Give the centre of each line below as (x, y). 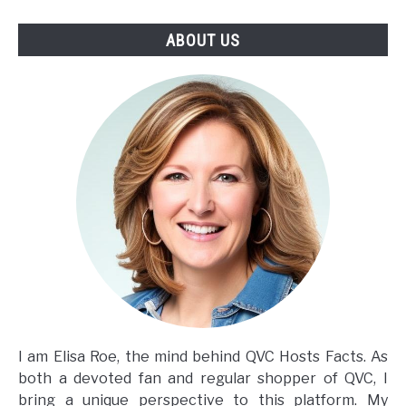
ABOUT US (203, 40)
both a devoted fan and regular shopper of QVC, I (203, 378)
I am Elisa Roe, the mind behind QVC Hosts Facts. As (203, 356)
